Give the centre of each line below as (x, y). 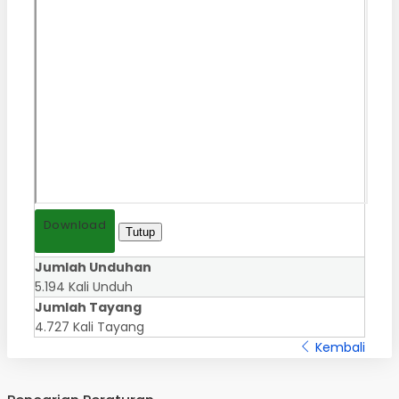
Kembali (338, 347)
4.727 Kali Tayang (90, 326)
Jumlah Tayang (88, 307)
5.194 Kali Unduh (84, 286)
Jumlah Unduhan (93, 267)
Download (75, 224)
